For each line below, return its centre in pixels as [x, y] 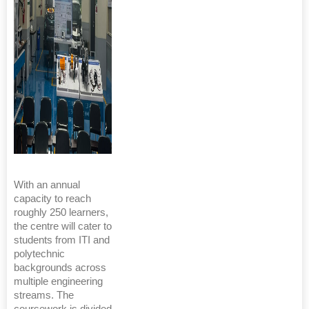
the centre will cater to [63, 226]
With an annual [47, 185]
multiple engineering [58, 281]
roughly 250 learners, [61, 212]
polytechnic [39, 254]
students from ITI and [62, 240]
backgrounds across [60, 268]
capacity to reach [52, 199]
